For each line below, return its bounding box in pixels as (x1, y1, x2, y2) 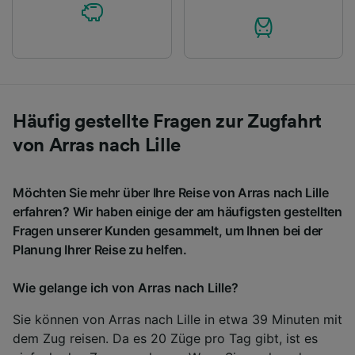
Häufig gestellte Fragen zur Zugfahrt (13, 112, 323, 132)
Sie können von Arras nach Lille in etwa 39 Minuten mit (13, 311, 342, 327)
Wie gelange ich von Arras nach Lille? (13, 279, 239, 296)
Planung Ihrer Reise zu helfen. (13, 241, 187, 258)
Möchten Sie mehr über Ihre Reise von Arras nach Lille (13, 184, 329, 200)
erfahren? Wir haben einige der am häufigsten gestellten (13, 203, 342, 219)
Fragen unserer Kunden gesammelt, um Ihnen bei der (13, 222, 323, 239)
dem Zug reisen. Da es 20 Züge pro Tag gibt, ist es (13, 330, 318, 346)
